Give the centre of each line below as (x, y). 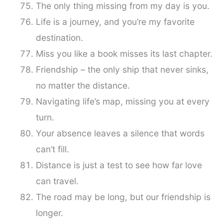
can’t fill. (52, 149)
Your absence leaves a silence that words (120, 133)
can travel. (57, 181)
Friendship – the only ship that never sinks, (122, 70)
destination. (59, 38)
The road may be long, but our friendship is (123, 197)
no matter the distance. (83, 86)
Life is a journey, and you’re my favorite (115, 22)
